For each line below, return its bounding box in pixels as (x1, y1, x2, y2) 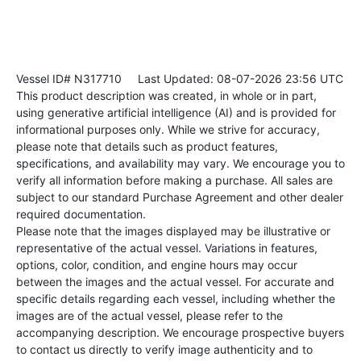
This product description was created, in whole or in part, (16, 88, 317, 102)
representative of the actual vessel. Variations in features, (16, 240, 317, 255)
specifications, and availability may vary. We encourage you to (16, 156, 345, 170)
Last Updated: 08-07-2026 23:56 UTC (122, 71, 343, 85)
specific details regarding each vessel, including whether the (16, 291, 335, 305)
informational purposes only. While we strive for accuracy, (16, 122, 320, 136)
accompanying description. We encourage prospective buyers (16, 325, 344, 339)
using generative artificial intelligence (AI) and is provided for (16, 105, 336, 119)
